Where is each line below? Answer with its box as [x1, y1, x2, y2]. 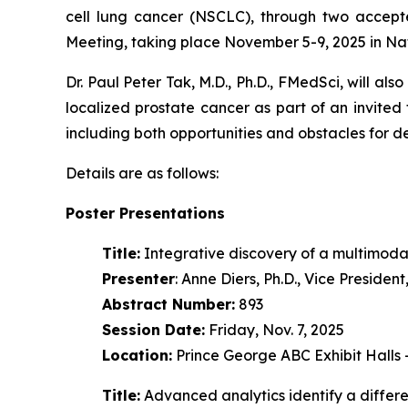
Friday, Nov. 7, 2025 [205, 320, 344, 339]
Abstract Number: [102, 294, 235, 313]
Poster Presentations [66, 203, 225, 222]
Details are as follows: [66, 163, 219, 182]
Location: [102, 345, 172, 364]
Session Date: [102, 320, 205, 339]
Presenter [102, 269, 175, 288]
